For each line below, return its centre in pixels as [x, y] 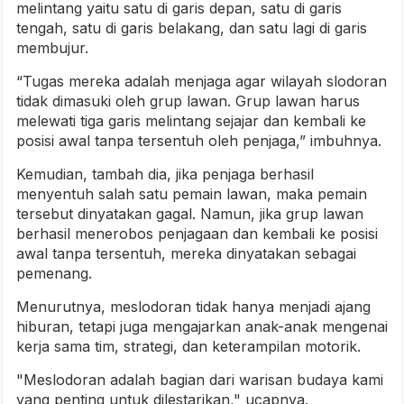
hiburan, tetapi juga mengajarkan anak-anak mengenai [202, 327]
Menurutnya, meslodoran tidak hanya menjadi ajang [193, 307]
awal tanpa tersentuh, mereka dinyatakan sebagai [186, 254]
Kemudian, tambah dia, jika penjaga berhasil [165, 174]
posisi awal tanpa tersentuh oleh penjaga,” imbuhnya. [199, 141]
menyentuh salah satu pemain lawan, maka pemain [192, 194]
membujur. [52, 48]
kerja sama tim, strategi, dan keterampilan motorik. [188, 347]
